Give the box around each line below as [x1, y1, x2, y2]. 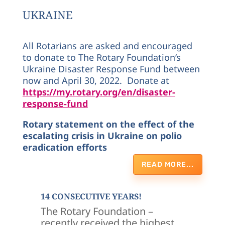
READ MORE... [142, 160, 194, 169]
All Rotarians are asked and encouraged [22, 39, 192, 52]
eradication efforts [22, 141, 107, 153]
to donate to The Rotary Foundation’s [22, 51, 181, 63]
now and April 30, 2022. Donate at [22, 74, 169, 86]
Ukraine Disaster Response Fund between [22, 62, 200, 75]
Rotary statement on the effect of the [22, 118, 194, 130]
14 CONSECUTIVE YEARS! [40, 190, 142, 202]
